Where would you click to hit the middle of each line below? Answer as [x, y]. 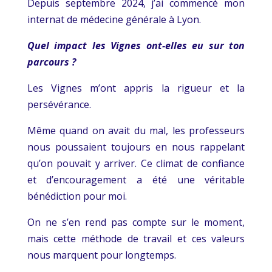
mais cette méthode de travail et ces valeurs [136, 238]
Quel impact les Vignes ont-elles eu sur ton [136, 45]
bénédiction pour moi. [77, 196]
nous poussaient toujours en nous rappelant [136, 147]
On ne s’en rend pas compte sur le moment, [136, 222]
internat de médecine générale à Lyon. [114, 19]
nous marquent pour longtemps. [101, 255]
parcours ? [51, 62]
